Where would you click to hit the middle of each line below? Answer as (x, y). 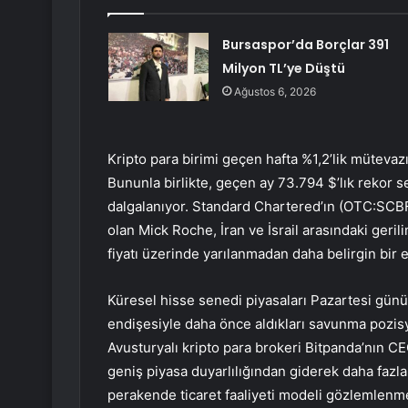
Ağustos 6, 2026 (275, 92)
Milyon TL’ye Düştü (283, 69)
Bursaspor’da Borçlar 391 (305, 45)
